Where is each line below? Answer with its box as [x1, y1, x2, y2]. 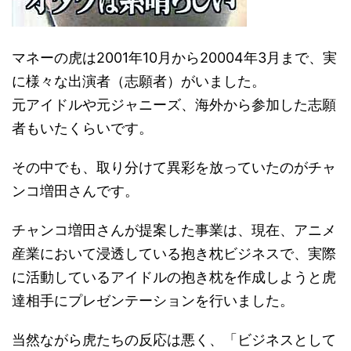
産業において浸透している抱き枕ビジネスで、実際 [12, 245, 336, 262]
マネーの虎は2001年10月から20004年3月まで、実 [12, 49, 337, 67]
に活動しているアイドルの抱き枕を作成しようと [12, 269, 322, 286]
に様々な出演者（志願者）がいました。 [12, 73, 266, 90]
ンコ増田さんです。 [12, 183, 139, 200]
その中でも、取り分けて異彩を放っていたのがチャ [12, 159, 336, 176]
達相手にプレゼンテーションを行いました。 [12, 292, 294, 309]
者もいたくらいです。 [12, 120, 153, 137]
